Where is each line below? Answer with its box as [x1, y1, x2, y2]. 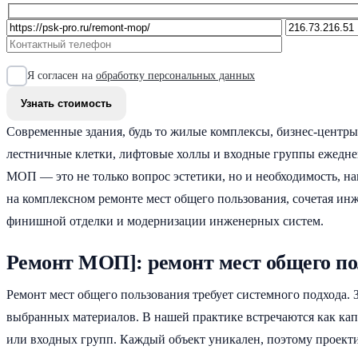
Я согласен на [27, 70, 96, 82]
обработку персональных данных [96, 70, 255, 82]
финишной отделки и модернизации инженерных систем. [6, 213, 324, 228]
